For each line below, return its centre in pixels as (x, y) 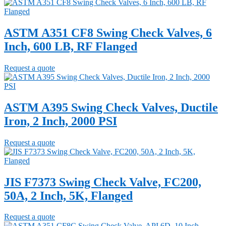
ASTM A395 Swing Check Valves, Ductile (111, 107)
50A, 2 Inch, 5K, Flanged (68, 195)
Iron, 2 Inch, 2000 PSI (61, 121)
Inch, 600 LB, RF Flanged (71, 46)
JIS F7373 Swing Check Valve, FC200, (103, 182)
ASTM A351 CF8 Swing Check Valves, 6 (108, 33)
